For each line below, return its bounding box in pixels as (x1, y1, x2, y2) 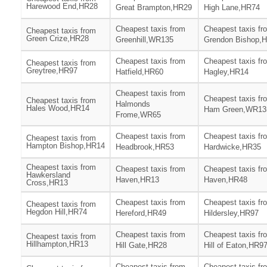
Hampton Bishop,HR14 (26, 141, 105, 151)
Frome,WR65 (116, 110, 161, 120)
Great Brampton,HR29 (116, 3, 192, 13)
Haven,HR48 (204, 175, 247, 185)
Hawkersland (26, 170, 70, 180)
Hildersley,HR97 (204, 209, 259, 218)
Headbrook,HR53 (116, 142, 174, 152)
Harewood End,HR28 (26, 2, 98, 11)
